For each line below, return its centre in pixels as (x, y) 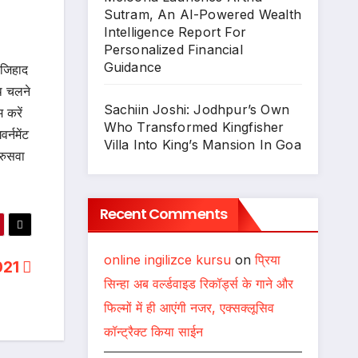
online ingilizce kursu (167, 260)
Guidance (133, 67)
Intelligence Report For (175, 32)
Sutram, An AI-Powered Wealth (203, 14)
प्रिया (267, 260)
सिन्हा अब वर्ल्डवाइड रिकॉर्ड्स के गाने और (198, 284)
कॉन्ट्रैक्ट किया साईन (153, 332)
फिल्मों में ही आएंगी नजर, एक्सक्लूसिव (189, 308)
